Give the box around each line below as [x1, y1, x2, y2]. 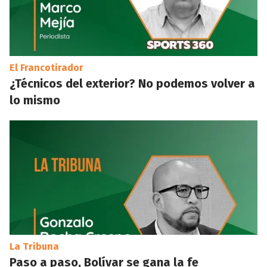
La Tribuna [10, 241, 59, 252]
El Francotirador [10, 62, 83, 73]
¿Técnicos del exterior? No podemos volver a [10, 76, 255, 91]
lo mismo [10, 93, 60, 107]
